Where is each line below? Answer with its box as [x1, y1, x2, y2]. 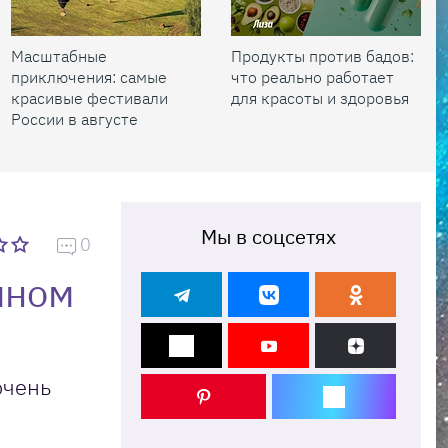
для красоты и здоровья [231, 88, 409, 108]
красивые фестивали [11, 88, 168, 108]
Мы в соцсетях [201, 223, 336, 250]
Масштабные [11, 46, 107, 66]
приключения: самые [11, 67, 167, 87]
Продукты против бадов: [231, 46, 414, 66]
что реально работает [231, 67, 394, 87]
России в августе [11, 109, 138, 129]
